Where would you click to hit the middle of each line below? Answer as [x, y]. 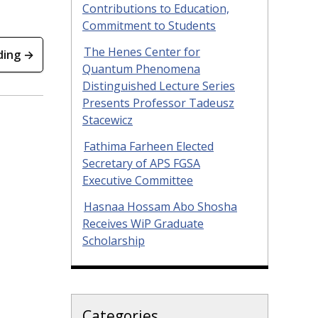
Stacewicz [108, 120]
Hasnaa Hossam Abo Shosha [160, 206]
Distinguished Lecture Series [159, 86]
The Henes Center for [142, 51]
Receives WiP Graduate [143, 223]
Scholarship [114, 240]
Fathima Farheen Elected [149, 146]
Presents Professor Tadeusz [158, 103]
